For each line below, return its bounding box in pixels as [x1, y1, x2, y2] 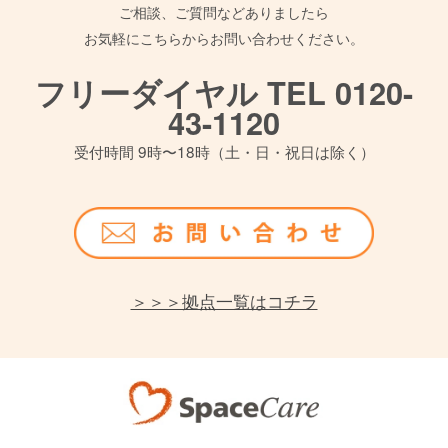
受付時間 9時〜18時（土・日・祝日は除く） [73, 139, 375, 162]
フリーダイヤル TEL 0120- [35, 69, 413, 114]
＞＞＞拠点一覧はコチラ [130, 288, 318, 314]
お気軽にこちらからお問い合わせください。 [84, 27, 364, 48]
